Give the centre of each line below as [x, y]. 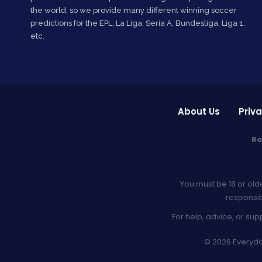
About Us [199, 112]
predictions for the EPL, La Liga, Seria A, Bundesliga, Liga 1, [138, 23]
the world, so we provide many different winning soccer [134, 11]
